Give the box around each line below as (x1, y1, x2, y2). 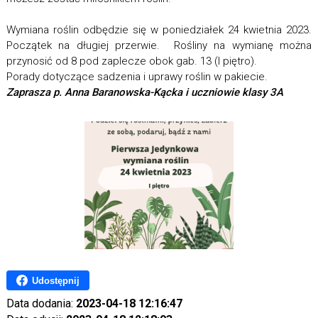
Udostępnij (31, 275, 79, 286)
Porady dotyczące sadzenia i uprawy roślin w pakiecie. (6, 70, 268, 84)
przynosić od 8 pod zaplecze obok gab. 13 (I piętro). (6, 55, 257, 68)
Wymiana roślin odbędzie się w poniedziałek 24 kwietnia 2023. (6, 23, 312, 37)
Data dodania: (6, 297, 76, 311)
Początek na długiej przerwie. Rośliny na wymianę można (6, 39, 312, 53)
